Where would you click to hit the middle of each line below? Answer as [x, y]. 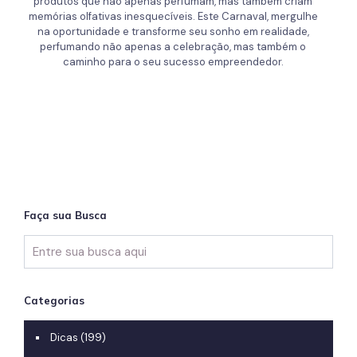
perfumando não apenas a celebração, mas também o [173, 46]
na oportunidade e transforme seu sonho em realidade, [173, 31]
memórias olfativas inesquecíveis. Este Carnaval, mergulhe [173, 16]
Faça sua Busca [65, 215]
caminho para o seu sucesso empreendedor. [173, 61]
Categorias [54, 300]
